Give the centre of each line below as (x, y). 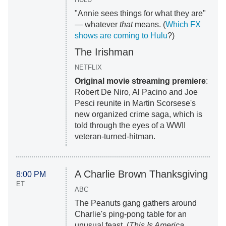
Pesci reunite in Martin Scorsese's (135, 103)
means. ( (149, 25)
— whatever (97, 25)
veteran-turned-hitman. (115, 137)
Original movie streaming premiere (140, 81)
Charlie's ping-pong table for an (130, 214)
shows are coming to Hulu (121, 36)
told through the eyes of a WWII (130, 126)
